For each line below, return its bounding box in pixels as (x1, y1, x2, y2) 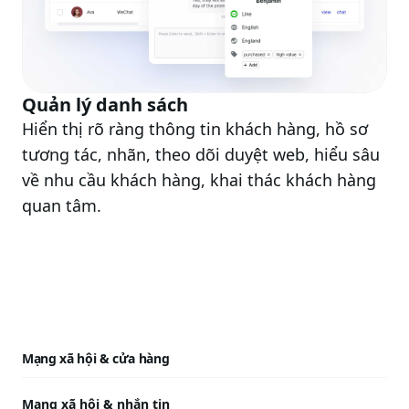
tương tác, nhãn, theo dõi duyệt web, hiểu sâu (22, 143, 380, 165)
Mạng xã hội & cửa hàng (22, 350, 170, 367)
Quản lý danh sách (22, 92, 188, 117)
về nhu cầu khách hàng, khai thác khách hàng (22, 169, 376, 191)
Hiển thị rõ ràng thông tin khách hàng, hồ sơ (22, 118, 368, 140)
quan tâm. (22, 194, 101, 216)
